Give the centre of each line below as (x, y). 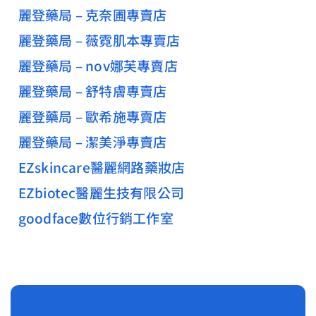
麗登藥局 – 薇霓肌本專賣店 (99, 40)
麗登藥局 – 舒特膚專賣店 (92, 91)
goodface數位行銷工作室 (96, 218)
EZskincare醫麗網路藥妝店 (102, 167)
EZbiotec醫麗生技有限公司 (101, 192)
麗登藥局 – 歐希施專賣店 (92, 116)
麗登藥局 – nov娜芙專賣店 (98, 65)
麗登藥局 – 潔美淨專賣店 (92, 141)
